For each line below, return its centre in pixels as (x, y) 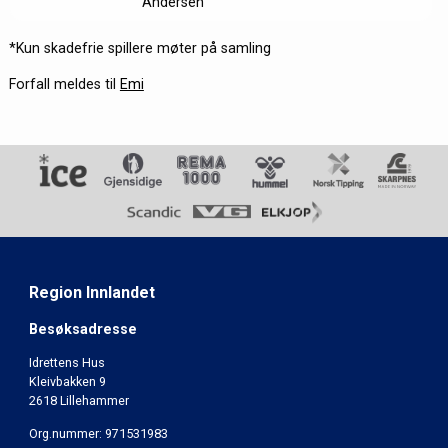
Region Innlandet (91, 292)
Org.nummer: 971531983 (98, 433)
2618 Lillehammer (78, 401)
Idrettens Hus (66, 363)
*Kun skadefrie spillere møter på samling (139, 47)
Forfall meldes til (64, 83)
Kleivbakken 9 (67, 382)
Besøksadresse (82, 329)
